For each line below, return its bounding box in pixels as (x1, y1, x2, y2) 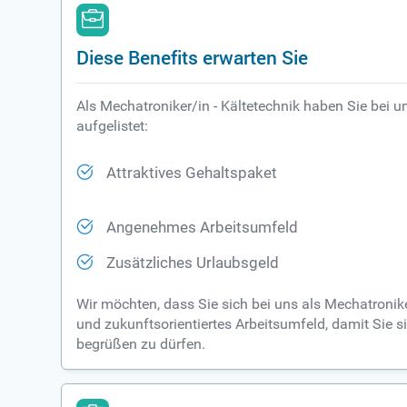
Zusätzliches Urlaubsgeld (106, 254, 280, 273)
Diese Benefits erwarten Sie (76, 44, 309, 71)
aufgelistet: (76, 117, 149, 135)
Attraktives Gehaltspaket (106, 164, 278, 183)
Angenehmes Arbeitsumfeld (106, 219, 299, 237)
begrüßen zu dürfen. (76, 335, 206, 353)
